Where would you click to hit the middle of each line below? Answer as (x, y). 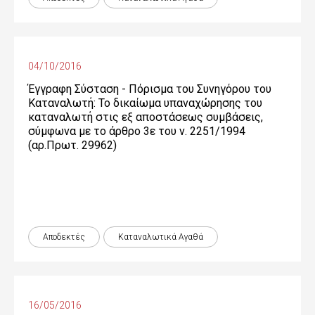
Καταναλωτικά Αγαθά (161, 237)
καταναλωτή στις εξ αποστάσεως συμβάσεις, (146, 117)
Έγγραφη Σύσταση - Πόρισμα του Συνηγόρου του (150, 89)
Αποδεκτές (64, 237)
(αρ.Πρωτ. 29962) (72, 145)
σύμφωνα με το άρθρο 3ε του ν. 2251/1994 (137, 131)
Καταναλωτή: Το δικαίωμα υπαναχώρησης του (145, 103)
